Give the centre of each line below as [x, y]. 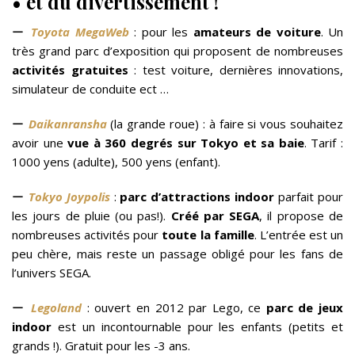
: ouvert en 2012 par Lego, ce [176, 308]
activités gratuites [70, 70]
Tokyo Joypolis [69, 197]
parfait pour [311, 197]
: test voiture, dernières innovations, [235, 70]
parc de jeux [305, 308]
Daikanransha [67, 124]
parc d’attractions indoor [199, 197]
